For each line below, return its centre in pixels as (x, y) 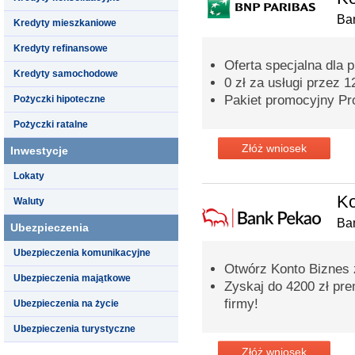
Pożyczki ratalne (51, 124)
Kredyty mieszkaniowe (65, 23)
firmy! (241, 303)
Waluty (29, 201)
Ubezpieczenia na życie (66, 303)
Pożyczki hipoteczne (59, 99)
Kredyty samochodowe (66, 73)
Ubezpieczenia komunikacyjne (82, 252)
